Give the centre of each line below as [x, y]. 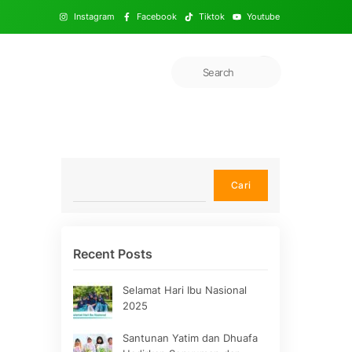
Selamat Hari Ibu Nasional [184, 290]
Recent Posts [112, 253]
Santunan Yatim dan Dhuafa [190, 338]
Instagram [94, 16]
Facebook [156, 16]
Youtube [263, 16]
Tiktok [211, 16]
